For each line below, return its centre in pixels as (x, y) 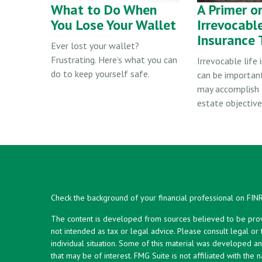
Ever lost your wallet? (95, 45)
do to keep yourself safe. (100, 73)
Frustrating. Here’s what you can (114, 59)
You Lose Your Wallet (113, 25)
